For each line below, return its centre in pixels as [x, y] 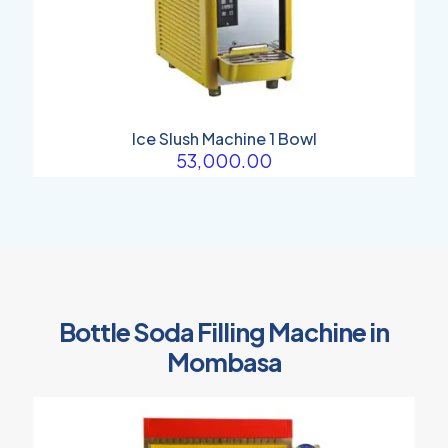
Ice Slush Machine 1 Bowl [224, 138]
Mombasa [224, 361]
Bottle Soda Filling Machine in [224, 331]
